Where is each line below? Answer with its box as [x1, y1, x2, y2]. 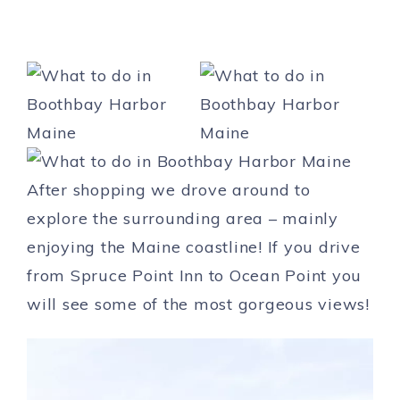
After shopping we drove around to [27, 179, 311, 201]
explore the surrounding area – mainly [27, 208, 338, 229]
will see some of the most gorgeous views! [27, 294, 370, 315]
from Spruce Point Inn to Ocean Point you [27, 265, 362, 287]
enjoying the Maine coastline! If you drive [27, 237, 361, 258]
